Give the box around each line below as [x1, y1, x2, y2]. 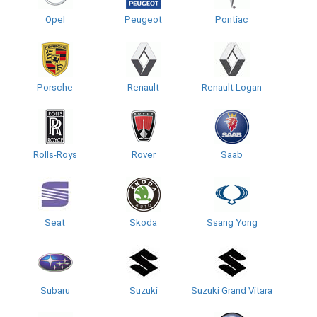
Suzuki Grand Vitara [191, 284, 272, 296]
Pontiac [215, 13, 248, 25]
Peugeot [125, 13, 162, 25]
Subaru [40, 284, 70, 296]
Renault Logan [202, 81, 262, 93]
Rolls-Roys [33, 149, 77, 161]
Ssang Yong [206, 217, 258, 228]
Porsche [37, 81, 73, 93]
